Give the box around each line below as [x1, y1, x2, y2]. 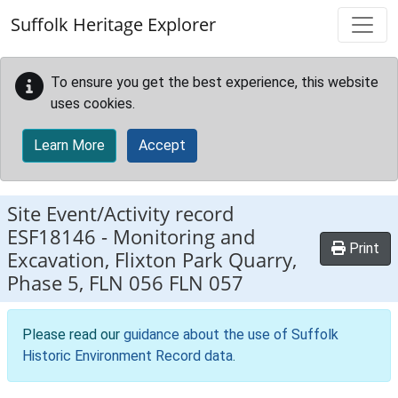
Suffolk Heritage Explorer [11, 12, 216, 36]
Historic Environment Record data [22, 347, 233, 364]
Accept [139, 137, 186, 154]
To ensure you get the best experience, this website [51, 74, 378, 91]
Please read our [22, 326, 123, 343]
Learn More [34, 137, 105, 154]
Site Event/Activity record [7, 200, 234, 227]
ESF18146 [7, 223, 96, 251]
